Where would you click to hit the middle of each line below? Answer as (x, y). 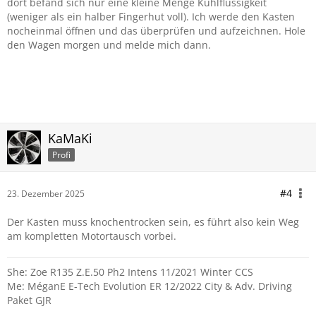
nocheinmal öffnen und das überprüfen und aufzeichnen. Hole (156, 31)
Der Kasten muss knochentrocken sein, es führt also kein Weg (153, 222)
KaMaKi (70, 138)
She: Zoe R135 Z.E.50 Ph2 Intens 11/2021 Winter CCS (130, 272)
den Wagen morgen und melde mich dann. (109, 45)
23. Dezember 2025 (46, 194)
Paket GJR (29, 300)
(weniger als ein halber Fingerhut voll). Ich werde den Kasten (151, 17)
